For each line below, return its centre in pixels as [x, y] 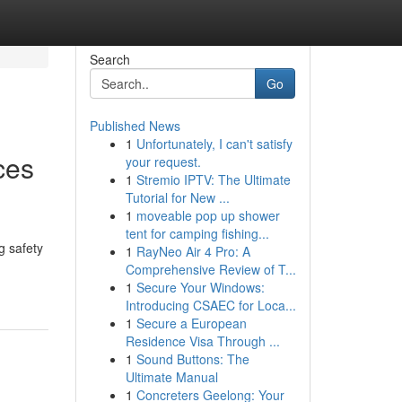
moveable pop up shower [208, 215]
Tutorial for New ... [177, 197]
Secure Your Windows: [200, 287]
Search [109, 59]
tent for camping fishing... [197, 233]
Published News [135, 126]
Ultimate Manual [171, 377]
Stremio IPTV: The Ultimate [213, 179]
